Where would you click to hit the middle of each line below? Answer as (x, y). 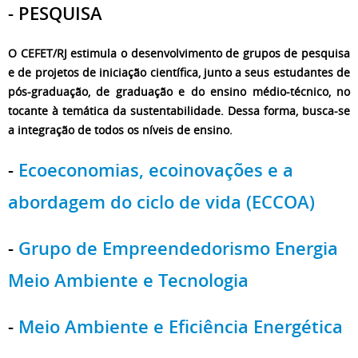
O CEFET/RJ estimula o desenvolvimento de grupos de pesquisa (179, 54)
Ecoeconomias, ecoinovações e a (156, 170)
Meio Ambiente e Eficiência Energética (181, 326)
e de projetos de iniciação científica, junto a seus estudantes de (179, 73)
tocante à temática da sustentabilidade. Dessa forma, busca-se (179, 111)
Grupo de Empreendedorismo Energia (178, 248)
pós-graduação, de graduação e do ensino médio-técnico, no (179, 92)
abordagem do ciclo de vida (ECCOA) (161, 202)
